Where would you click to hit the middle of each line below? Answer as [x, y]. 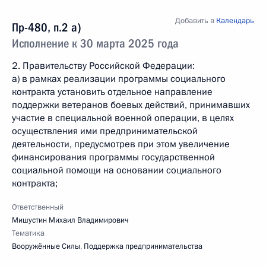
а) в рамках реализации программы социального [119, 79]
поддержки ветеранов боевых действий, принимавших [131, 105]
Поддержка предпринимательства [143, 246]
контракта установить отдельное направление [112, 92]
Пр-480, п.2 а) [47, 27]
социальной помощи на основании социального [117, 170]
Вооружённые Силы [46, 246]
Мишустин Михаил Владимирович [70, 220]
